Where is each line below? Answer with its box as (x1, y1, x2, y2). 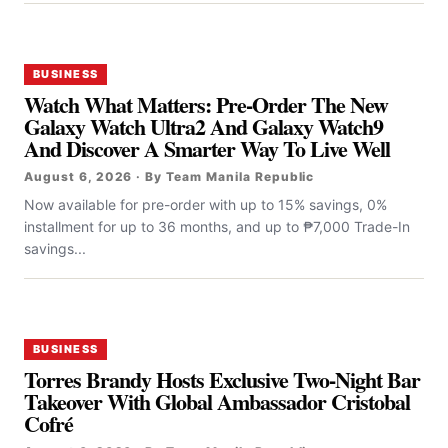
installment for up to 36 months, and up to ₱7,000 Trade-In (24, 217, 410, 235)
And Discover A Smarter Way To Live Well (24, 131, 391, 165)
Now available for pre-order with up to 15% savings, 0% (24, 195, 387, 213)
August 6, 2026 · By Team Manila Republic (24, 168, 315, 184)
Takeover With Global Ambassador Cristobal (24, 384, 411, 418)
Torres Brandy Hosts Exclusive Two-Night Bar (24, 362, 421, 396)
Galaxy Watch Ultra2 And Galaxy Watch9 (24, 109, 384, 143)
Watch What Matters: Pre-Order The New (24, 87, 389, 121)
